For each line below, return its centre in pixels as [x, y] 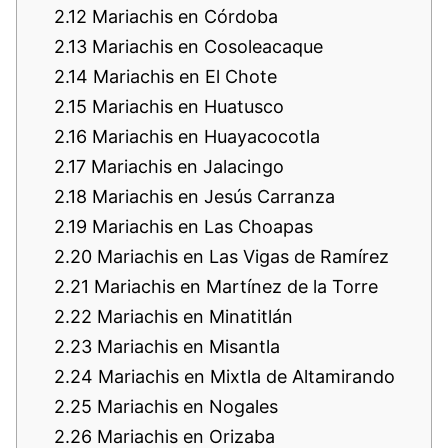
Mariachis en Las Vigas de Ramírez [240, 256]
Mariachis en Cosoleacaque [205, 46]
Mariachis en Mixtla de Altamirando [244, 376]
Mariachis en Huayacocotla [203, 136]
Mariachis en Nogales [185, 406]
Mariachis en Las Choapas [200, 226]
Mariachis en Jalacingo [185, 166]
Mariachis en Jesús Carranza [211, 196]
